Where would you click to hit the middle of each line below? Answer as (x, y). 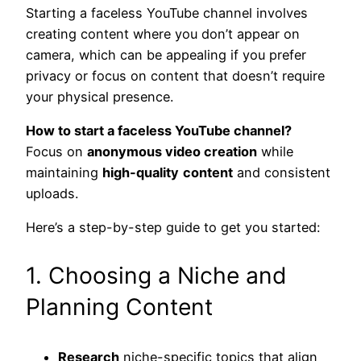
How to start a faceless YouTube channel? (159, 130)
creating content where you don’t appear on (163, 33)
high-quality (141, 172)
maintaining (64, 172)
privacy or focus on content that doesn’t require (175, 75)
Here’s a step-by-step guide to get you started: (173, 228)
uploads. (52, 193)
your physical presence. (100, 96)
